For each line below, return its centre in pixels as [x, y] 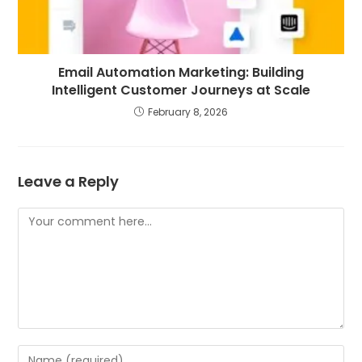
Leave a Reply [69, 181]
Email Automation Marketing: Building [181, 72]
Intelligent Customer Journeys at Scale [181, 90]
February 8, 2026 [188, 112]
